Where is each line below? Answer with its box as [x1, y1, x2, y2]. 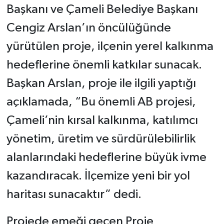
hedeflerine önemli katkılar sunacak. [6, 58, 202, 71]
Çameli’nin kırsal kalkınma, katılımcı [6, 113, 198, 126]
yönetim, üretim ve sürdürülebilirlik [6, 132, 195, 145]
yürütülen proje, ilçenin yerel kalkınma [6, 39, 213, 52]
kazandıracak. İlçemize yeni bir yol [6, 169, 190, 182]
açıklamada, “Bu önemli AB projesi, [6, 95, 196, 108]
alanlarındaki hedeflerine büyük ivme [6, 150, 206, 163]
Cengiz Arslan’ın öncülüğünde [6, 21, 171, 34]
